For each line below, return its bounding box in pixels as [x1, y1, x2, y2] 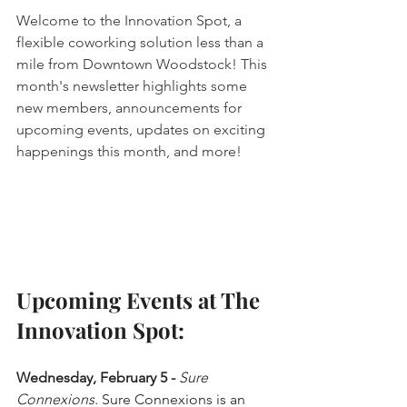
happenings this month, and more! [16, 142, 242, 160]
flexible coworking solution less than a [16, 33, 267, 51]
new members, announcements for [16, 98, 245, 116]
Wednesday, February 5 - [16, 368, 179, 386]
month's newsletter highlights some [16, 76, 251, 94]
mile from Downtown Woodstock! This [16, 55, 271, 73]
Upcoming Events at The [16, 284, 265, 314]
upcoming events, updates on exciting [16, 120, 269, 138]
